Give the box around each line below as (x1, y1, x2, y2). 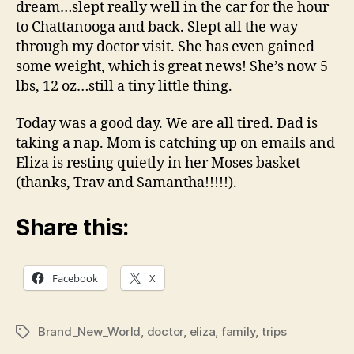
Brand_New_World (38, 323, 141, 339)
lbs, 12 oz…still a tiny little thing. (16, 77, 232, 96)
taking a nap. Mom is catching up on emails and (16, 134, 335, 153)
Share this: (16, 213, 129, 241)
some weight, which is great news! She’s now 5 (16, 57, 328, 76)
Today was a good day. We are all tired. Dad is (16, 115, 318, 133)
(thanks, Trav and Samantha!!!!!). (16, 174, 237, 192)
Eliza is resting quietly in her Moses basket (16, 154, 300, 172)
